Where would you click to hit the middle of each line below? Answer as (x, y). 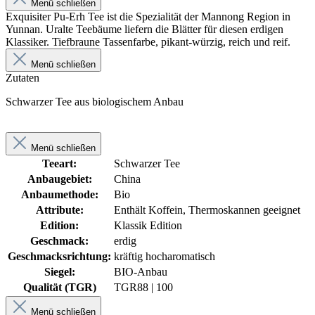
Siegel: (59, 271)
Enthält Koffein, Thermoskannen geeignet (207, 210)
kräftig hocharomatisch (165, 256)
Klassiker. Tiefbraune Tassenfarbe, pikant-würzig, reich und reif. (148, 41)
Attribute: (59, 210)
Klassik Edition (148, 225)
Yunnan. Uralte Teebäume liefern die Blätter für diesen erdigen (144, 29)
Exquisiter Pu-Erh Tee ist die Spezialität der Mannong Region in (148, 16)
